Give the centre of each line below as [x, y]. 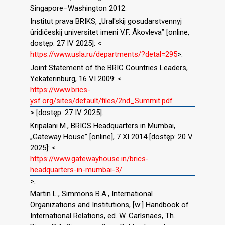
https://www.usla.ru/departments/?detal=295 [104, 54]
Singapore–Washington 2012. [78, 8]
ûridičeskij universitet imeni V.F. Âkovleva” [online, [110, 32]
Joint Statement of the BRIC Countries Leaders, [109, 68]
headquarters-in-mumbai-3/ [76, 170]
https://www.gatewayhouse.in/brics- [89, 158]
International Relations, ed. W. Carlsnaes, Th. [103, 216]
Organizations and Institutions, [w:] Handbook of [109, 205]
